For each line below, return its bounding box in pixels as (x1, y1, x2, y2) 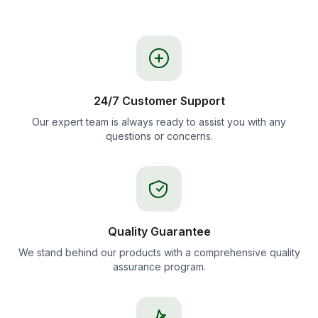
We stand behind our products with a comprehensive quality (18, 246, 300, 258)
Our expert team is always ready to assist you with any (32, 116, 286, 128)
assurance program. (112, 261, 206, 273)
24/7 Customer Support (93, 94, 225, 108)
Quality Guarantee (107, 224, 211, 238)
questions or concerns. (105, 130, 213, 142)
